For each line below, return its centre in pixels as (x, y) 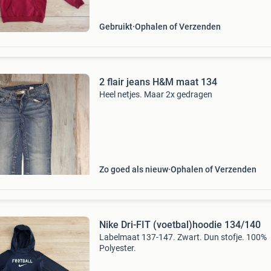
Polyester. (117, 248)
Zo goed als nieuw (133, 169)
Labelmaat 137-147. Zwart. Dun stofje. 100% (183, 237)
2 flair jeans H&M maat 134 (158, 82)
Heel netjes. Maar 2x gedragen (155, 94)
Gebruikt (116, 27)
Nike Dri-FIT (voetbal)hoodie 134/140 (180, 225)
